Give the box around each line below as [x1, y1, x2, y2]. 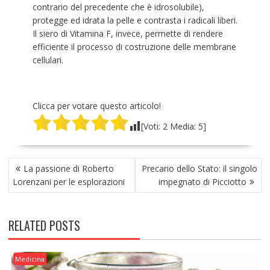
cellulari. [32, 54, 63, 66]
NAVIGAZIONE [7, 155, 67, 174]
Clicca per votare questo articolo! [32, 100, 161, 112]
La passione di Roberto [23, 163, 114, 175]
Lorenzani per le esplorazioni [12, 176, 125, 188]
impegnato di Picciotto [159, 176, 247, 188]
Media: [167, 121, 198, 133]
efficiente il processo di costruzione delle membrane [32, 41, 236, 53]
